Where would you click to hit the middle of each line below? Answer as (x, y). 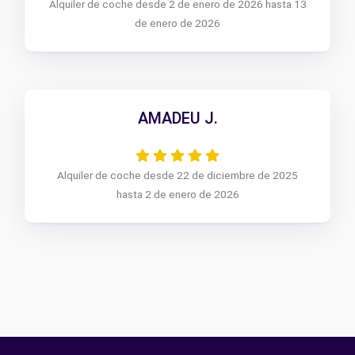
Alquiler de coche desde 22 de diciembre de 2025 (177, 175)
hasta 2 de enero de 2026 (177, 194)
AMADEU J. (177, 118)
